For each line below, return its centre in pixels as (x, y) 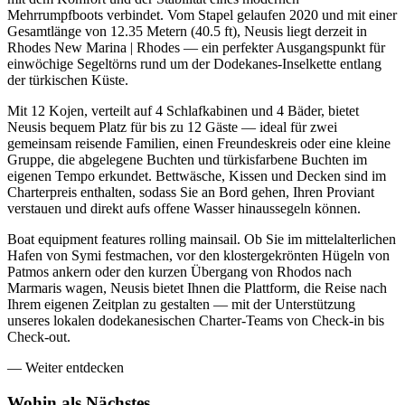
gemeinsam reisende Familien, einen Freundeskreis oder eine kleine (199, 144)
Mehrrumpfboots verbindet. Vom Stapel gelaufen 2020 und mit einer (202, 15)
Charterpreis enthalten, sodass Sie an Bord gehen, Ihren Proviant (191, 193)
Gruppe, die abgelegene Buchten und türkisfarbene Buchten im (187, 160)
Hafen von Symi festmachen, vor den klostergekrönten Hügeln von (198, 256)
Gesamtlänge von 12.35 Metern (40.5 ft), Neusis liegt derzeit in (187, 32)
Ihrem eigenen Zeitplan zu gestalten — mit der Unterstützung (181, 305)
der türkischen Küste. (68, 80)
